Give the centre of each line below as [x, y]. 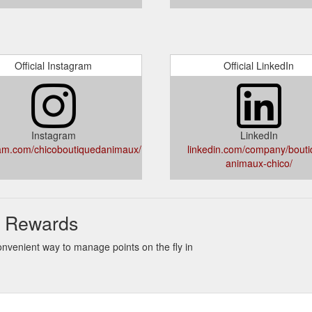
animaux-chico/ [259, 163]
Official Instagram [53, 65]
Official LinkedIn [259, 65]
